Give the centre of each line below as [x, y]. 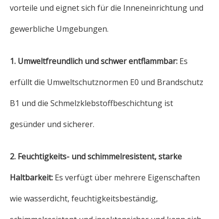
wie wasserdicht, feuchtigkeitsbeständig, [84, 198]
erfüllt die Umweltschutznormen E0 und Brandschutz [107, 82]
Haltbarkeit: [32, 177]
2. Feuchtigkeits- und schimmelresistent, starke [96, 156]
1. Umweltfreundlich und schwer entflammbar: [95, 61]
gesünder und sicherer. [52, 124]
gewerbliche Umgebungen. [59, 29]
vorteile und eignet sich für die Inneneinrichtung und [107, 8]
